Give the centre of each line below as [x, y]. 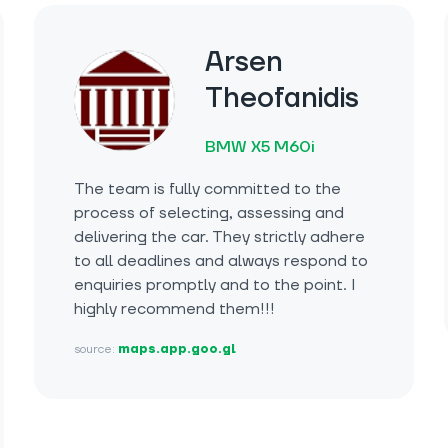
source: [96, 350]
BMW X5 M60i [260, 147]
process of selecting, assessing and [209, 213]
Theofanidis [282, 99]
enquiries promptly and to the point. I [214, 285]
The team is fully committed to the [207, 189]
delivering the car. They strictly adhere [219, 237]
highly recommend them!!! [174, 309]
